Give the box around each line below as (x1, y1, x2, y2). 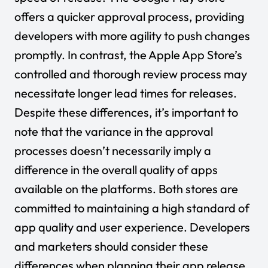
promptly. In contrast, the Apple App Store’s (14, 47, 242, 62)
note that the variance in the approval (14, 124, 213, 139)
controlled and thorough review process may (14, 66, 247, 81)
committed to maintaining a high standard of (14, 200, 249, 215)
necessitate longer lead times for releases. (14, 86, 237, 100)
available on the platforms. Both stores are (14, 181, 238, 196)
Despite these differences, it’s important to (14, 105, 238, 120)
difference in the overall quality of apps (14, 162, 218, 177)
